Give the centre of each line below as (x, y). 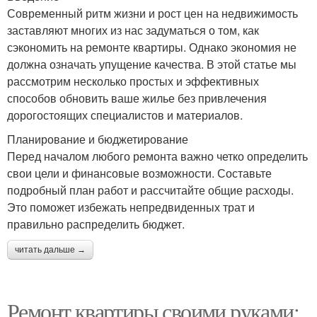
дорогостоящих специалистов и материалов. (125, 115)
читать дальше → (50, 250)
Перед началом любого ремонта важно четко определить (157, 156)
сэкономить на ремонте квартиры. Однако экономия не (152, 47)
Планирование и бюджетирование (98, 139)
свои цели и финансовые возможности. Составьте (139, 173)
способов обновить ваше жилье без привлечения (137, 98)
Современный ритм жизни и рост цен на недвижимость (152, 13)
